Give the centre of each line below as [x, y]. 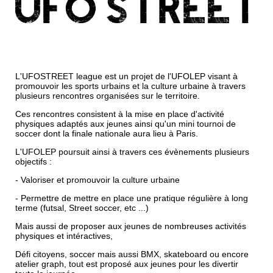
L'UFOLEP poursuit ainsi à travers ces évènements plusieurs [132, 152]
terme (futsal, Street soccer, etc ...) [82, 208]
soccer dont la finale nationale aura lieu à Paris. [107, 134]
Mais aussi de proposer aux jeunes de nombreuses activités [131, 226]
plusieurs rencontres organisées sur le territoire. [108, 96]
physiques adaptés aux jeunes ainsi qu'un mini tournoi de [126, 124]
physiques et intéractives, [64, 236]
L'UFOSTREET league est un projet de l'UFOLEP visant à [126, 76]
